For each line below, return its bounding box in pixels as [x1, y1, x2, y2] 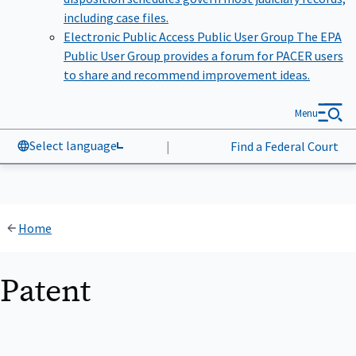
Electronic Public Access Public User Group [64, 26, 296, 43]
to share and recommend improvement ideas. [64, 64, 310, 81]
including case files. [64, 7, 168, 24]
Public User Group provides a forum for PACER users [64, 45, 343, 62]
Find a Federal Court [227, 135, 339, 152]
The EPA [296, 26, 342, 43]
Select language [29, 135, 118, 152]
